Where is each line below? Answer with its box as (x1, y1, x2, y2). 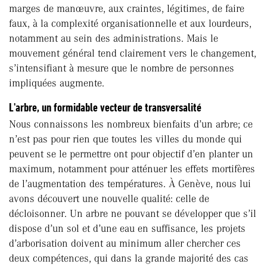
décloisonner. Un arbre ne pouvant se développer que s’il (9, 207, 256, 220)
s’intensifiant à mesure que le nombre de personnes (9, 62, 234, 74)
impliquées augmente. (9, 77, 104, 89)
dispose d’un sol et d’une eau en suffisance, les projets (9, 222, 246, 235)
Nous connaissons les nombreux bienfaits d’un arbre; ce (9, 118, 253, 131)
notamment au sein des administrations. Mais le (9, 32, 218, 45)
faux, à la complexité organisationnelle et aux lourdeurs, (9, 17, 252, 30)
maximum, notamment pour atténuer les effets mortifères (9, 163, 255, 175)
